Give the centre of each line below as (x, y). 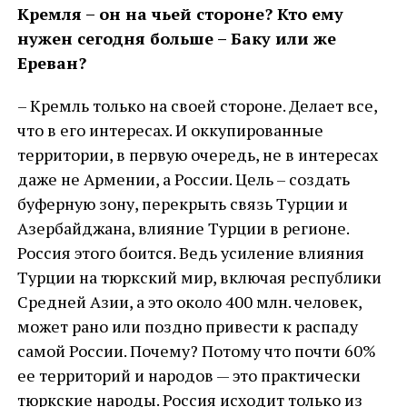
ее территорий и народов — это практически (189, 375)
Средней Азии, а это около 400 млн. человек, (189, 302)
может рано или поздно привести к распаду (187, 326)
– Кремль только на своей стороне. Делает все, (197, 105)
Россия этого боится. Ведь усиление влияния (190, 253)
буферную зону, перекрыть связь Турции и (182, 203)
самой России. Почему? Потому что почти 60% (196, 351)
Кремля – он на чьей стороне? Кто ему (180, 14)
